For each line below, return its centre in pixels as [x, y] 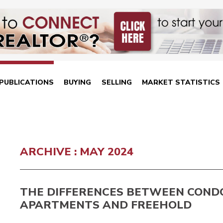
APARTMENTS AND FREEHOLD [106, 205]
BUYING [78, 82]
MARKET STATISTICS [181, 82]
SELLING [116, 82]
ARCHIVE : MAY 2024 [77, 152]
